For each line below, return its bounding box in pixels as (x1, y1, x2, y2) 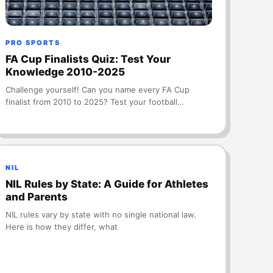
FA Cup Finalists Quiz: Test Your (5, 53, 171, 65)
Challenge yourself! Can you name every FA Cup (5, 85, 190, 94)
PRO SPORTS (5, 38, 61, 47)
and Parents (5, 191, 68, 203)
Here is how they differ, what (5, 222, 118, 232)
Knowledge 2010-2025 (5, 66, 126, 78)
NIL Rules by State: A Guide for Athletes (5, 178, 209, 190)
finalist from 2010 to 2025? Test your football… (5, 97, 185, 107)
